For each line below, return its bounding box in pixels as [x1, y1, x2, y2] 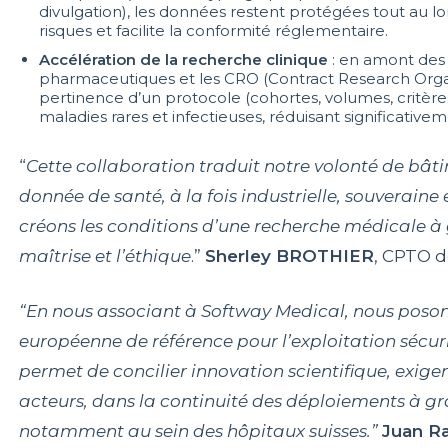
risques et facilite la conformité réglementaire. [38, 20, 388, 40]
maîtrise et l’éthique [18, 245, 191, 266]
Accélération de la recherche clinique [38, 49, 328, 69]
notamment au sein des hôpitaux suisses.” [18, 420, 382, 441]
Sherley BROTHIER [204, 245, 374, 266]
